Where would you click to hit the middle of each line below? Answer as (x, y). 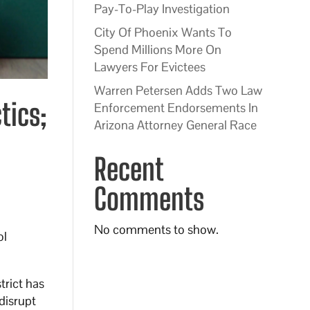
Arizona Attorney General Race (175, 125)
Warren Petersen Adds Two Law (178, 90)
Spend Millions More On (157, 49)
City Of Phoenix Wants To (163, 32)
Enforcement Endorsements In (176, 108)
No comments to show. (156, 229)
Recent (128, 169)
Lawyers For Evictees (149, 67)
